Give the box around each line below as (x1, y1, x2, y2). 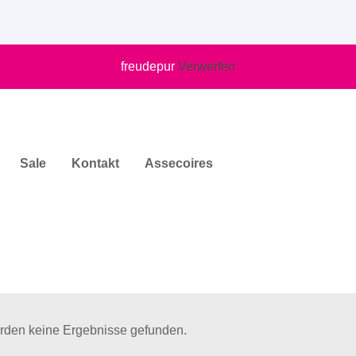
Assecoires (145, 157, 213, 170)
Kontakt (72, 157, 119, 170)
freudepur (121, 60, 178, 73)
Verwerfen (178, 60, 235, 73)
